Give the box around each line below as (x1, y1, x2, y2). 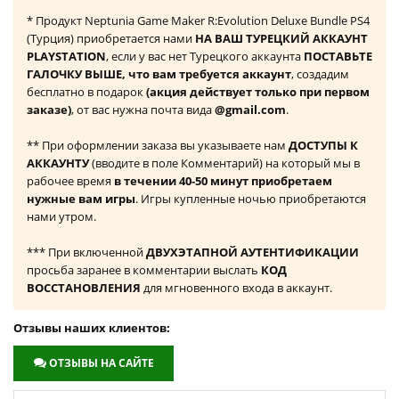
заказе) (27, 102, 71, 118)
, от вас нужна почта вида (71, 102, 215, 118)
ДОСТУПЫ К (289, 137, 358, 154)
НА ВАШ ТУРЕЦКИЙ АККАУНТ (195, 30, 368, 47)
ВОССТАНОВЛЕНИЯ (27, 280, 141, 297)
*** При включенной (27, 244, 146, 261)
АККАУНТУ (27, 155, 89, 172)
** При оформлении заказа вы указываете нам (27, 137, 289, 154)
